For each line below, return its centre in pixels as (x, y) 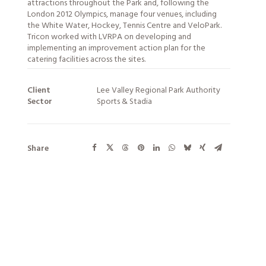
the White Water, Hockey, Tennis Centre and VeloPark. (124, 26)
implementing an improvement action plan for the (116, 48)
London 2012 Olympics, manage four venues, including (122, 15)
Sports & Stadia (124, 102)
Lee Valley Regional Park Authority (159, 91)
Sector (40, 102)
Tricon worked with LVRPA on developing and (109, 37)
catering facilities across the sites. (86, 60)
